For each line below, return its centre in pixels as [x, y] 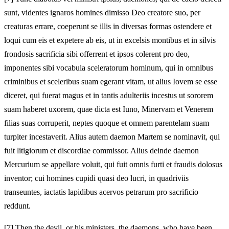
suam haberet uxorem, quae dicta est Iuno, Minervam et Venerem [109, 109]
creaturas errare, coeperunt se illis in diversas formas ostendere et [108, 26]
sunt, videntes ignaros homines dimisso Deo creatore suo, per [102, 12]
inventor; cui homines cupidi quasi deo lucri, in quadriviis [96, 178]
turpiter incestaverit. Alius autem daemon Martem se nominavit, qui [112, 136]
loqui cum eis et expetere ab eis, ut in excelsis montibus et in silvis [110, 40]
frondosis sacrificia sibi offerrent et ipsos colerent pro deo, [97, 54]
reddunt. [17, 205]
